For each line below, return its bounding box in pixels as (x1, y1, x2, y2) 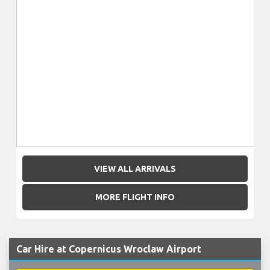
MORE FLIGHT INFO (95, 192, 175, 202)
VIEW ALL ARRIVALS (94, 163, 176, 174)
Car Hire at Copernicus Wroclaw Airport (16, 243, 201, 254)
